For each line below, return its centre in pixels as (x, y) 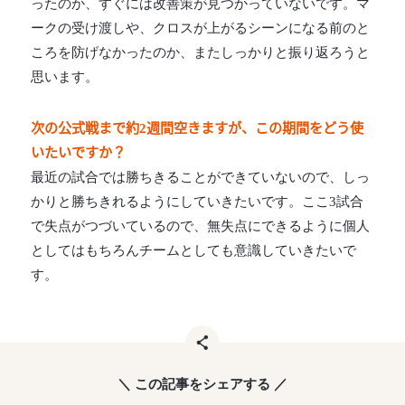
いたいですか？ (79, 153)
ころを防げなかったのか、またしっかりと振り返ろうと (201, 53)
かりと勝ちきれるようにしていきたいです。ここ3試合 (198, 202)
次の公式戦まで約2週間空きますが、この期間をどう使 (198, 129)
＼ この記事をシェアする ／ (202, 384)
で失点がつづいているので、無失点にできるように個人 (201, 226)
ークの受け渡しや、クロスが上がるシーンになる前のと (201, 28)
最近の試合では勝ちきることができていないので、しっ (201, 178)
